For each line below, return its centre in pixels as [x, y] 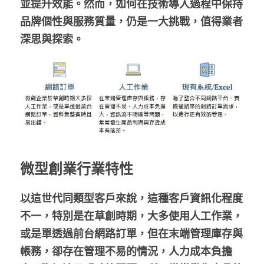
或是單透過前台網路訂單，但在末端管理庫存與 [131, 233]
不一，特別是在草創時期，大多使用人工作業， [131, 215]
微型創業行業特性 [77, 168]
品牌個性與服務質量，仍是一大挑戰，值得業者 [131, 21]
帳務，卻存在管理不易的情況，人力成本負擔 [126, 251]
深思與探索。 [52, 39]
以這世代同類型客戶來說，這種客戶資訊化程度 [131, 198]
